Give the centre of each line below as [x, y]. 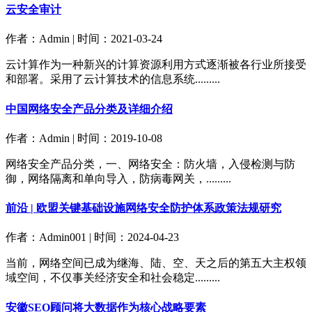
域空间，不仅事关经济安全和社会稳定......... [113, 278]
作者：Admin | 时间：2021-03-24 [84, 39]
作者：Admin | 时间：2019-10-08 [84, 138]
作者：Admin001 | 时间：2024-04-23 [92, 237]
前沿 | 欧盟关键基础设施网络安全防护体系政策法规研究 [143, 208]
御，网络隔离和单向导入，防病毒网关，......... [118, 178]
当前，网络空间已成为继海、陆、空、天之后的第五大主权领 [156, 263]
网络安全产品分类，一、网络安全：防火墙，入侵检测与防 [150, 164]
